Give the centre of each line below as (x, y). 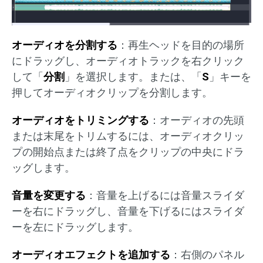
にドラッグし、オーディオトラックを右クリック (128, 60)
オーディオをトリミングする (80, 120)
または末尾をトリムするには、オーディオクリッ (128, 136)
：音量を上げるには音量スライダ (165, 195)
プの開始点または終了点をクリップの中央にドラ (128, 151)
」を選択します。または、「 (133, 76)
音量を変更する (49, 195)
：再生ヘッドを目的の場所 (181, 45)
